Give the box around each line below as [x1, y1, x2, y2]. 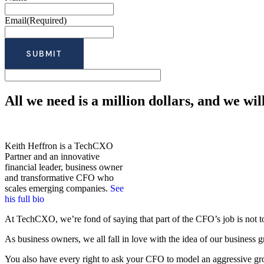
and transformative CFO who [5, 172, 114, 183]
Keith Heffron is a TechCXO [5, 140, 113, 151]
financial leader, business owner [5, 161, 123, 172]
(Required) [27, 15, 67, 25]
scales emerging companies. [5, 183, 110, 193]
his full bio [5, 193, 44, 204]
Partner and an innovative [5, 151, 100, 161]
